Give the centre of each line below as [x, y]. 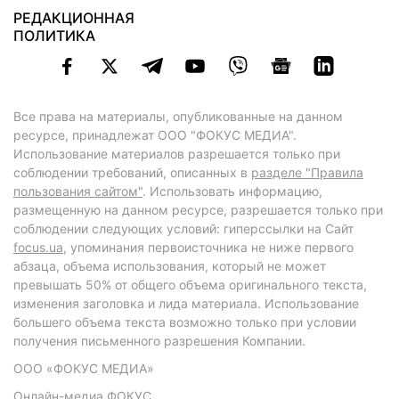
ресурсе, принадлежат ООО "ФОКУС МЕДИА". [155, 135]
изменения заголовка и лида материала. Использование [186, 303]
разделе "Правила [307, 172]
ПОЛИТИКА [54, 36]
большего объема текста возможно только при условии [185, 322]
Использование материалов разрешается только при [177, 154]
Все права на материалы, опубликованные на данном [178, 116]
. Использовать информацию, [232, 191]
